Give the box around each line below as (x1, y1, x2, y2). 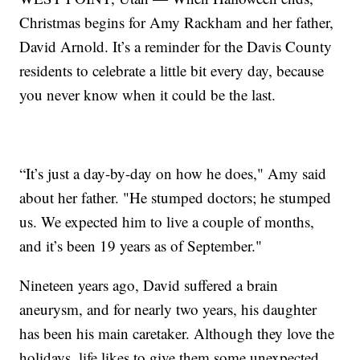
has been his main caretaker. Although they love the (19, 323, 335, 344)
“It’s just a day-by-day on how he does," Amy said (19, 163, 327, 184)
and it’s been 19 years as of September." (19, 235, 263, 256)
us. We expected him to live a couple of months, (19, 211, 315, 232)
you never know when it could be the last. (19, 84, 276, 105)
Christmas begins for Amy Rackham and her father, (19, 12, 334, 33)
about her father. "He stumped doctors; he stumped (19, 187, 332, 208)
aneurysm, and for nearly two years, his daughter (19, 299, 317, 320)
